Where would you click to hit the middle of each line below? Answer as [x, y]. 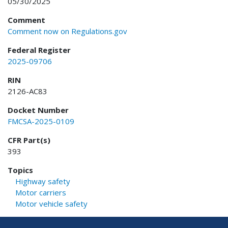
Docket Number [38, 110]
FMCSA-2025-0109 [41, 121]
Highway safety [43, 181]
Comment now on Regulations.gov [67, 31]
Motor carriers [41, 192]
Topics [20, 170]
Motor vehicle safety [51, 203]
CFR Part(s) [29, 140]
